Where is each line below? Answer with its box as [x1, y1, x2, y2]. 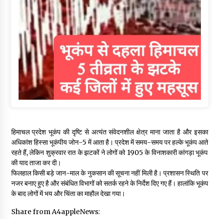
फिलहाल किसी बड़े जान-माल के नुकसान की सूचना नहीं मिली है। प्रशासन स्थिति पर [11, 169, 208, 178]
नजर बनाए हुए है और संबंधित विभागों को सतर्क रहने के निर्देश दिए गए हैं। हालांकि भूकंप [11, 179, 208, 188]
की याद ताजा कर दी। [11, 158, 61, 168]
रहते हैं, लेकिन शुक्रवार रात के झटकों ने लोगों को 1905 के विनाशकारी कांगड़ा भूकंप [11, 148, 208, 157]
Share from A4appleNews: [11, 207, 100, 217]
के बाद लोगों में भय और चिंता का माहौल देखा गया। [11, 189, 125, 198]
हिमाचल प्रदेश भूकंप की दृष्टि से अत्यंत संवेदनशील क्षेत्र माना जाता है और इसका [11, 128, 208, 137]
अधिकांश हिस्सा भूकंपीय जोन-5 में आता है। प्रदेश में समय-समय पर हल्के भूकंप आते [11, 138, 208, 147]
